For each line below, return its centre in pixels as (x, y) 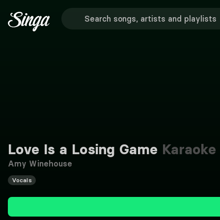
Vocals (22, 180)
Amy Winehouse (40, 164)
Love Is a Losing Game (83, 149)
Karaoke (187, 149)
